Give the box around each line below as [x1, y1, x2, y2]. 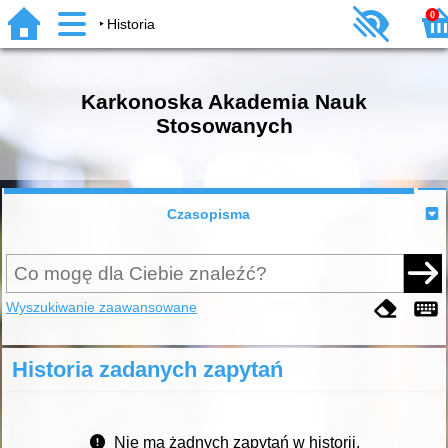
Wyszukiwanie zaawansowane [6, 298, 198, 315]
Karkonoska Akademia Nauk [81, 90, 367, 113]
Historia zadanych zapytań [11, 356, 283, 382]
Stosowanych [155, 114, 293, 137]
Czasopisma [167, 206, 251, 222]
